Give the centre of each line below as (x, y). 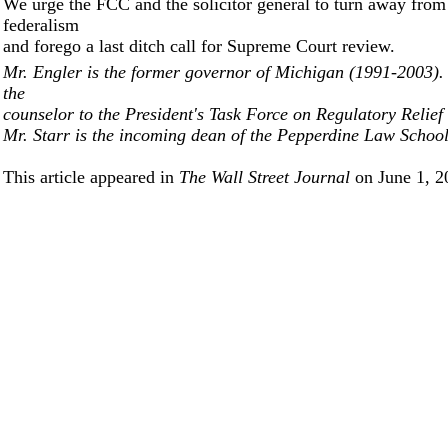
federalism (41, 25)
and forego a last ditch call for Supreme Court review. (199, 46)
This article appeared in (91, 177)
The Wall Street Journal (267, 177)
